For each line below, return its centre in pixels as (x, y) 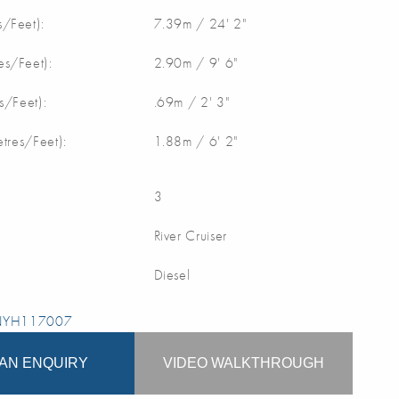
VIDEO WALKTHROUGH (244, 362)
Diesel (172, 274)
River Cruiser (190, 235)
